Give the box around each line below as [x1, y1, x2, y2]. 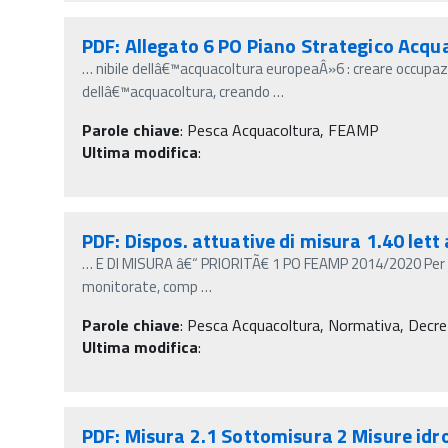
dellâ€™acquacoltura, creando [82, 79, 270, 103]
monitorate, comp [82, 274, 198, 298]
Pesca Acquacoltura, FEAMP [187, 117, 379, 142]
